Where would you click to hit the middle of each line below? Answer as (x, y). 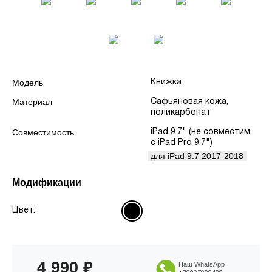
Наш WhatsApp (202, 264)
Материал (32, 102)
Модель (28, 83)
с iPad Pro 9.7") (182, 143)
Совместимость (43, 132)
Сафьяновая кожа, (189, 102)
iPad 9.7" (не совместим (200, 132)
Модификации (47, 182)
